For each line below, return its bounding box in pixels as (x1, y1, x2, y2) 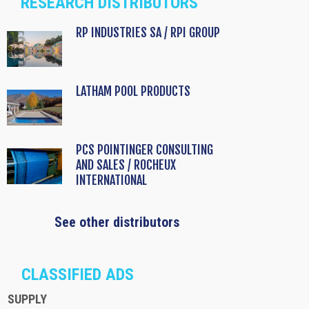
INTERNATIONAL (76, 172, 147, 188)
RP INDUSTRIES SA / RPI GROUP (76, 25, 220, 41)
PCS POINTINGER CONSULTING (76, 142, 213, 158)
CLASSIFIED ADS (21, 265, 134, 285)
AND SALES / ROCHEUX (76, 157, 176, 173)
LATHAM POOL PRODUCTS (76, 83, 190, 99)
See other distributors (54, 214, 179, 231)
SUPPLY (8, 292, 47, 307)
